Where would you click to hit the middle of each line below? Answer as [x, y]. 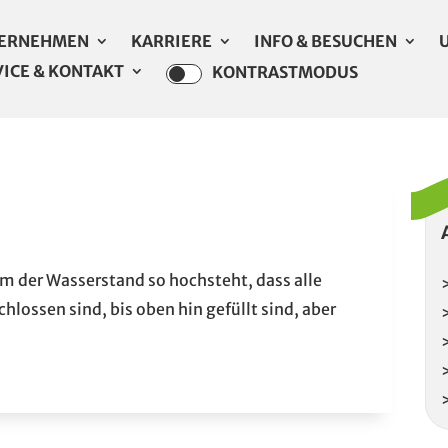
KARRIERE [172, 41]
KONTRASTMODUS [285, 72]
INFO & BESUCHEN [326, 41]
